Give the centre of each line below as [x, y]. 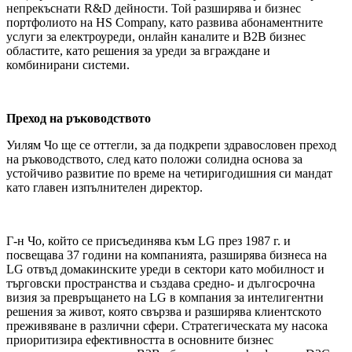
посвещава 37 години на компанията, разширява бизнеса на [167, 255]
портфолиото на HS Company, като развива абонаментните [165, 22]
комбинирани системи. [68, 64]
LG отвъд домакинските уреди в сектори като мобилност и [165, 269]
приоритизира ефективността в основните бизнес [140, 339]
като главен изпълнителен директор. [104, 187]
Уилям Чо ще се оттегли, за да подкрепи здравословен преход [171, 145]
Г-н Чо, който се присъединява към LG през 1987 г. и [148, 240]
